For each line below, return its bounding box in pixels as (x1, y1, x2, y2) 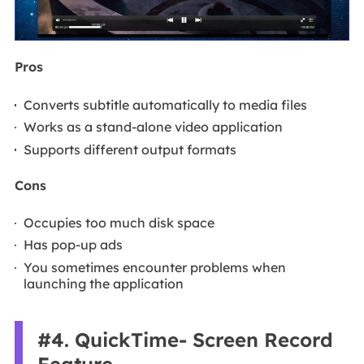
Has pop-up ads (24, 236, 123, 253)
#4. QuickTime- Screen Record (37, 327, 333, 353)
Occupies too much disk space (24, 214, 215, 231)
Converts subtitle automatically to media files (24, 96, 308, 113)
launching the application (24, 275, 184, 292)
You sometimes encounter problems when (24, 258, 287, 275)
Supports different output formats (24, 141, 237, 158)
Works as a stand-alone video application (24, 119, 284, 136)
